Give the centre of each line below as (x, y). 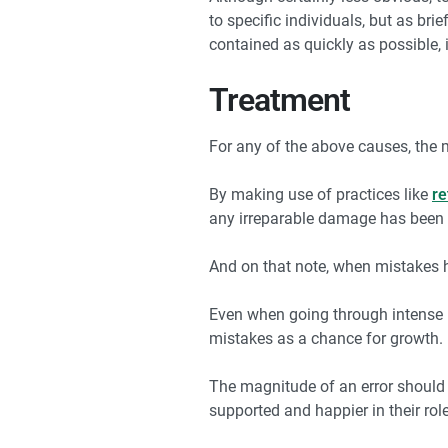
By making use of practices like (320, 195)
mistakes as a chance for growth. (326, 339)
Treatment (280, 100)
